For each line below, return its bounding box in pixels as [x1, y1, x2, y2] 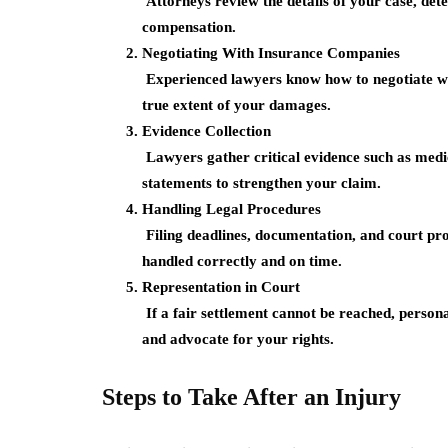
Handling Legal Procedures [142, 201, 321, 217]
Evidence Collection [142, 123, 271, 139]
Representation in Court [142, 279, 300, 295]
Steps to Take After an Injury [102, 384, 401, 410]
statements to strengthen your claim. [142, 175, 381, 191]
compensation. [142, 19, 236, 35]
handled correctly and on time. [142, 253, 342, 269]
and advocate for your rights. [142, 331, 334, 347]
